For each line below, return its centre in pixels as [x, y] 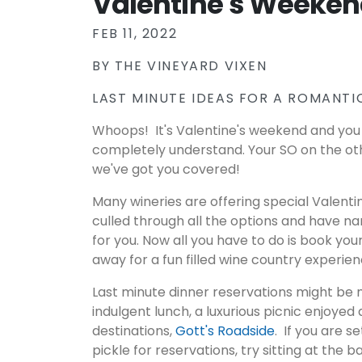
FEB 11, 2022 [135, 34]
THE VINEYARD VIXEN [191, 66]
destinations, [134, 331]
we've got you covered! [168, 169]
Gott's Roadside [225, 331]
